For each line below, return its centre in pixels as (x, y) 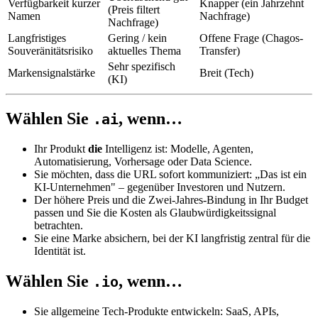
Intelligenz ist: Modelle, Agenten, (178, 149)
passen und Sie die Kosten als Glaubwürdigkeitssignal (155, 213)
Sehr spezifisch (142, 67)
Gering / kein (137, 38)
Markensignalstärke (51, 73)
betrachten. (59, 226)
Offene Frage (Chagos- (251, 38)
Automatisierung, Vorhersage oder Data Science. (143, 162)
